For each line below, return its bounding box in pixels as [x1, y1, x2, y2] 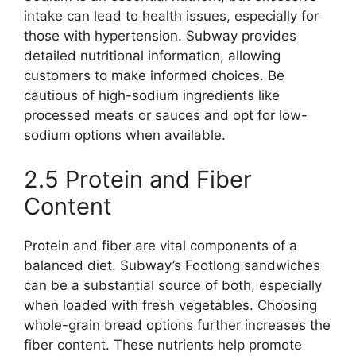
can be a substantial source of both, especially [24, 277, 322, 293]
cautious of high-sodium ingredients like [24, 87, 280, 103]
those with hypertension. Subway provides [24, 28, 296, 44]
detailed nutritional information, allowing [24, 48, 281, 64]
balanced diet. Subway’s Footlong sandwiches [24, 257, 320, 273]
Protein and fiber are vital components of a [24, 237, 297, 253]
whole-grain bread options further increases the [24, 316, 331, 333]
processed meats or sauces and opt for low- [24, 107, 308, 123]
